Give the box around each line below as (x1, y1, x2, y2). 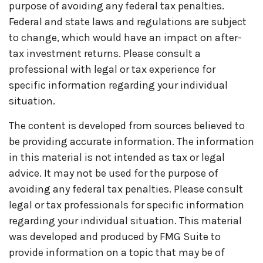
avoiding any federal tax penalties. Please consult (9, 183, 243, 196)
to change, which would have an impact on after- (9, 31, 242, 45)
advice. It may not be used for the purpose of (9, 167, 218, 180)
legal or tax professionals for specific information (9, 198, 244, 212)
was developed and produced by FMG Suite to (9, 230, 221, 244)
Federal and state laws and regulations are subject (9, 15, 247, 29)
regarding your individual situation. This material (9, 214, 242, 228)
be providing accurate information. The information (9, 135, 254, 149)
